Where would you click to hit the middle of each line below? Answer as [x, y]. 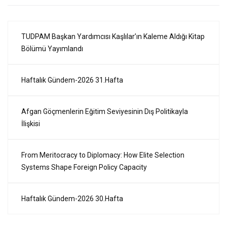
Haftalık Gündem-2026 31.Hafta [72, 80]
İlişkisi [31, 124]
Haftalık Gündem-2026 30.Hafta [72, 199]
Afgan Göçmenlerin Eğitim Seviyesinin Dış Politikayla [105, 112]
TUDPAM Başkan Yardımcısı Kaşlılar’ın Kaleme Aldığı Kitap [113, 37]
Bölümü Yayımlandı [52, 49]
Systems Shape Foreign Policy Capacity [84, 167]
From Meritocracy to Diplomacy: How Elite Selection [103, 155]
